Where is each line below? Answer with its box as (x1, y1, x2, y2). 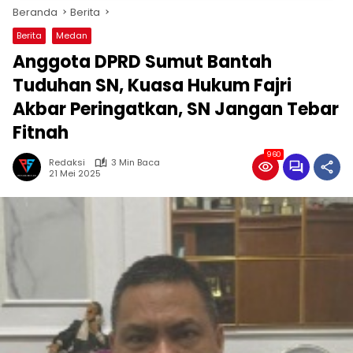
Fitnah (13, 121, 69, 145)
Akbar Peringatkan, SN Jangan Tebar (13, 97, 339, 121)
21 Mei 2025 (49, 166, 101, 180)
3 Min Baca (111, 156, 160, 169)
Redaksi (49, 156, 85, 169)
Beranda (13, 5, 58, 20)
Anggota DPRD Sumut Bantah (13, 50, 272, 74)
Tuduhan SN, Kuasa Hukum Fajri (13, 73, 292, 98)
